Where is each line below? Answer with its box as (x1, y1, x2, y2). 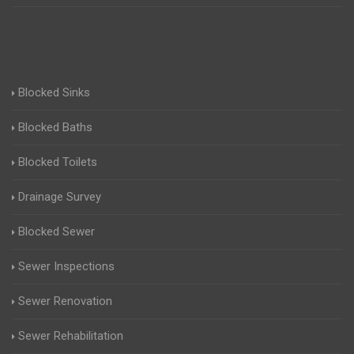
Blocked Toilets (18, 155, 97, 170)
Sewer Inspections (18, 259, 115, 274)
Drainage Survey (18, 190, 101, 205)
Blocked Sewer (18, 224, 95, 239)
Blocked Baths (18, 120, 92, 135)
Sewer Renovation (18, 294, 112, 309)
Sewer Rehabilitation (18, 329, 123, 344)
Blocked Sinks (18, 85, 90, 100)
